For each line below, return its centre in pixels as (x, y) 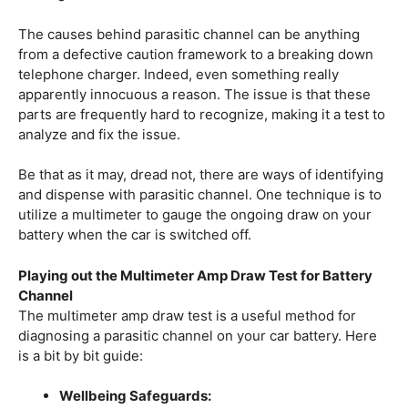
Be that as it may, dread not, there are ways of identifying (201, 175)
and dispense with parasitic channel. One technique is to (200, 195)
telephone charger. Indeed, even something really (178, 74)
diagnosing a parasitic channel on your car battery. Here (198, 335)
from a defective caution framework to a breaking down (196, 54)
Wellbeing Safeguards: (135, 396)
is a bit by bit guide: (81, 355)
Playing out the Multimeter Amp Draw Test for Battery (195, 275)
